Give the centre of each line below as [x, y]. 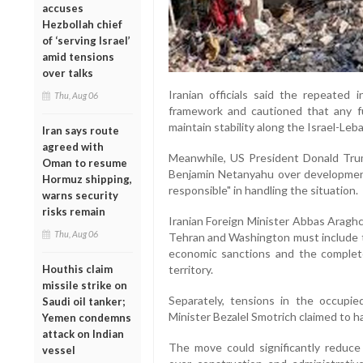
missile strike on [85, 285]
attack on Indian [83, 333]
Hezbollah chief [82, 24]
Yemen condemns [87, 317]
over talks [68, 73]
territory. [190, 269]
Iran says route [81, 130]
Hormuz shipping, [87, 179]
